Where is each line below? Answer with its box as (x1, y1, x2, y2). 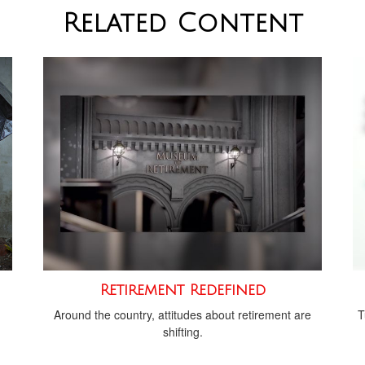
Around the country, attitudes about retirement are (54, 306, 311, 323)
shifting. (162, 323, 203, 341)
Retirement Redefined (99, 282, 266, 299)
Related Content (62, 9, 303, 37)
